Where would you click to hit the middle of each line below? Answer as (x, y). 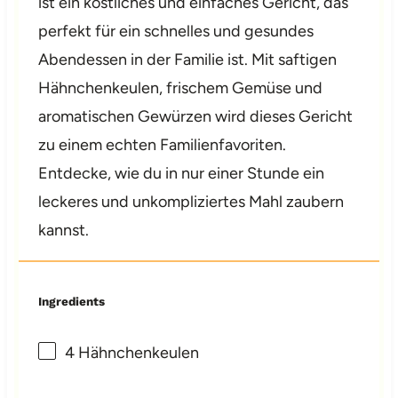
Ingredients (72, 302)
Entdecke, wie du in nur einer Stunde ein (182, 174)
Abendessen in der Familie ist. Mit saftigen (188, 60)
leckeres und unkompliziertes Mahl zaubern (191, 202)
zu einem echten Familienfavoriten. (163, 145)
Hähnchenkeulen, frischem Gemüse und (181, 88)
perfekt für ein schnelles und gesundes (176, 32)
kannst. (64, 231)
